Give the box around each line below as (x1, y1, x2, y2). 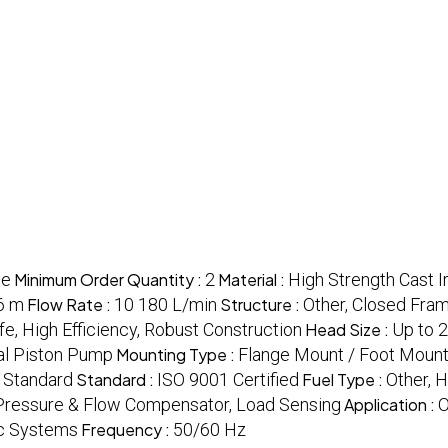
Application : (344, 394, 438, 416)
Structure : (220, 294, 303, 316)
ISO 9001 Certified (157, 369, 299, 391)
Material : (218, 269, 288, 291)
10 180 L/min (114, 294, 217, 316)
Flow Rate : (27, 294, 114, 316)
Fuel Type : (302, 369, 386, 391)
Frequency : (81, 419, 173, 441)
